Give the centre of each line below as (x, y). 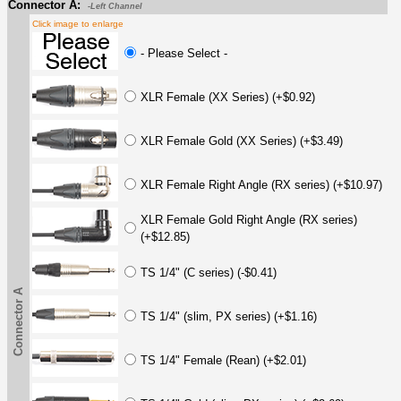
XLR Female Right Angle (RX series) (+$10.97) (261, 184)
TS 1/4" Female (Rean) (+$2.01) (223, 360)
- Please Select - (184, 53)
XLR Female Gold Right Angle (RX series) (249, 219)
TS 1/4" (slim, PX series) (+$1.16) (229, 316)
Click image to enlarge (78, 23)
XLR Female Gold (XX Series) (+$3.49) (242, 141)
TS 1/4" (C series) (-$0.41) (209, 272)
